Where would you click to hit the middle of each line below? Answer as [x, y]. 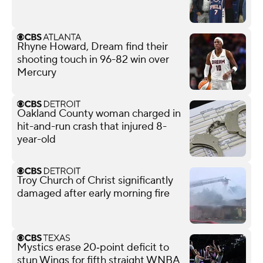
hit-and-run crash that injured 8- [92, 126]
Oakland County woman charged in [99, 113]
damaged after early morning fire [93, 193]
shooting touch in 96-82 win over [93, 59]
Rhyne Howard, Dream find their [92, 46]
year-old [36, 139]
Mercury [37, 72]
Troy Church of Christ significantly [95, 180]
